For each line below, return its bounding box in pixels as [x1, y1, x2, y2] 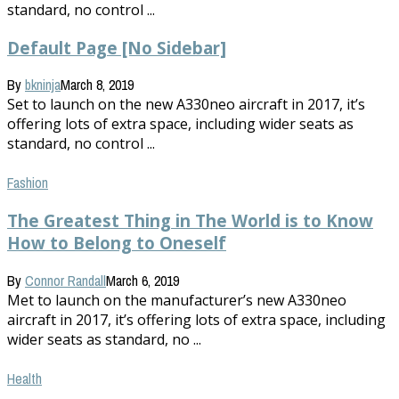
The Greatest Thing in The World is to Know [7, 209, 373, 232]
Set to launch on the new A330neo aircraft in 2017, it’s [7, 94, 365, 115]
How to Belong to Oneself [7, 232, 226, 255]
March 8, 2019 [61, 75, 134, 95]
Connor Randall [25, 270, 106, 290]
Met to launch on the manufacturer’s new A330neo [7, 289, 346, 310]
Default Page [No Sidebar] [7, 36, 226, 59]
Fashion [7, 173, 48, 193]
